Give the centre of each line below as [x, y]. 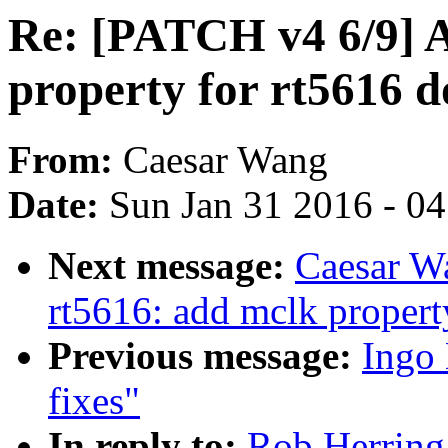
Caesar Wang [225, 160]
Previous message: [205, 356]
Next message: [171, 266]
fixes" [94, 401]
